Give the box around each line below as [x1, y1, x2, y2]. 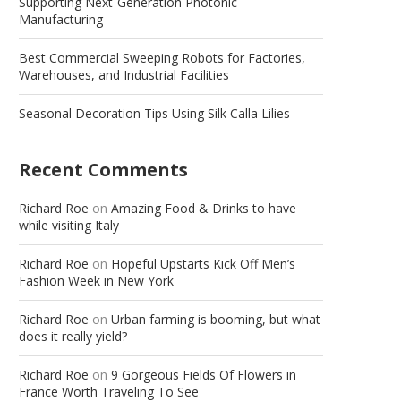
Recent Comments [19, 158, 188, 182]
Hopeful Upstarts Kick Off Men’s [111, 255, 295, 272]
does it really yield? [19, 328, 127, 345]
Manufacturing [19, 11, 103, 28]
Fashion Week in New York [19, 272, 174, 289]
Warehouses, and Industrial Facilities [19, 66, 229, 83]
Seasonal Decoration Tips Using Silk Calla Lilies [19, 105, 290, 122]
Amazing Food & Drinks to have [111, 200, 296, 217]
